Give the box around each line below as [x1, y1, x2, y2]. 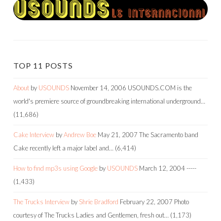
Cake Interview [13, 131, 54, 139]
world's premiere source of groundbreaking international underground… [13, 97, 205, 106]
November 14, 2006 [71, 84, 126, 92]
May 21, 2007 [98, 131, 138, 139]
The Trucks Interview [13, 198, 70, 206]
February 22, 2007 [120, 198, 173, 206]
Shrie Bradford [79, 198, 118, 206]
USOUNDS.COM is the [128, 84, 192, 92]
